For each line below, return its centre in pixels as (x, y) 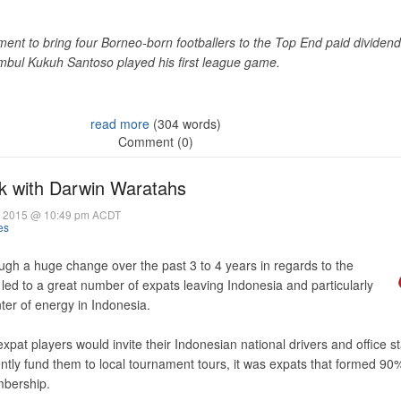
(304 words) (185, 124)
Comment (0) (156, 141)
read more (120, 124)
